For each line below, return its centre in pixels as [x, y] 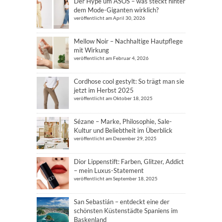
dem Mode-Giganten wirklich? [116, 10]
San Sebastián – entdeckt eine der [122, 202]
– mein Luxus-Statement [109, 170]
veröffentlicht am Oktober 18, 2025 [113, 98]
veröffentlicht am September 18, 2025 [116, 178]
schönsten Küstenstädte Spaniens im [126, 211]
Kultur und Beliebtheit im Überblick [123, 130]
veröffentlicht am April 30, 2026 [110, 18]
